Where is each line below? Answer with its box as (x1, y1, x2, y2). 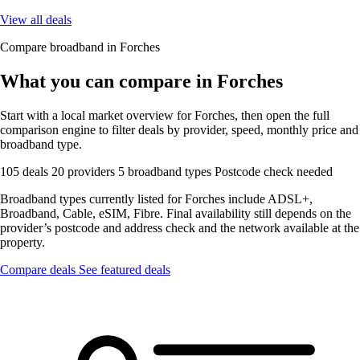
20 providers (51, 164, 118, 178)
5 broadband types (118, 164, 215, 178)
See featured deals (79, 262, 170, 276)
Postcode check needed (215, 164, 333, 178)
